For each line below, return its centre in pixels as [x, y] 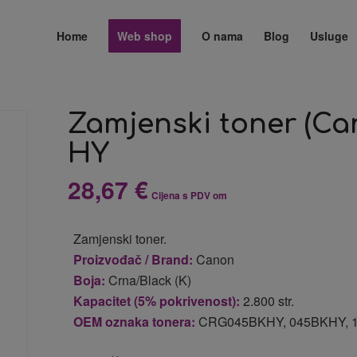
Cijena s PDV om [190, 195]
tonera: [174, 322]
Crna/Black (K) [149, 280]
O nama [223, 36]
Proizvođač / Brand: [133, 259]
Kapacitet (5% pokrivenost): [157, 301]
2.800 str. [267, 301]
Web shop [145, 36]
